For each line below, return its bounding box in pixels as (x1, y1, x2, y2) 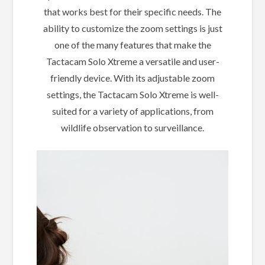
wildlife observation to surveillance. (61, 122, 204, 134)
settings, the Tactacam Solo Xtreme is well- (46, 89, 219, 101)
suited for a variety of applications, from (51, 105, 214, 117)
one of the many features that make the (54, 39, 211, 51)
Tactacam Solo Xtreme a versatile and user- (46, 56, 219, 67)
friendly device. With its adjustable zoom (50, 72, 215, 84)
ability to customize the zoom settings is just (43, 22, 222, 34)
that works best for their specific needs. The (44, 6, 221, 18)
